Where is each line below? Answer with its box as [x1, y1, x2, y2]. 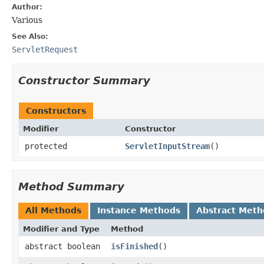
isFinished [111, 241, 158, 251]
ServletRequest [12, 44, 78, 54]
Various [12, 15, 42, 25]
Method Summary [18, 180, 124, 193]
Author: [12, 2, 42, 11]
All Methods [25, 205, 81, 215]
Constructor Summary [18, 74, 150, 87]
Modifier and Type [23, 224, 100, 233]
